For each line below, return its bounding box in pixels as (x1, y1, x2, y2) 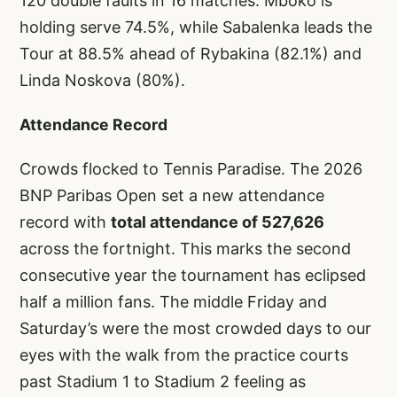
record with (19, 212, 111, 231)
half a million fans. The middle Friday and (19, 292, 327, 311)
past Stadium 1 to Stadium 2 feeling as (19, 371, 306, 391)
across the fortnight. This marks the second (19, 238, 351, 258)
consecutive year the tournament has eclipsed (19, 265, 366, 284)
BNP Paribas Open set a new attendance (19, 185, 324, 205)
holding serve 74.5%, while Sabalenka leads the (19, 17, 372, 36)
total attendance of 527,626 (111, 212, 324, 231)
